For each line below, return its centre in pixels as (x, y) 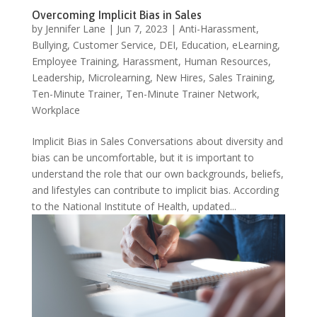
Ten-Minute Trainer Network (191, 94)
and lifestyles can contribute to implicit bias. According (155, 190)
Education (203, 45)
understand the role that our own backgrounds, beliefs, (157, 174)
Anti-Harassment (217, 29)
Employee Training (74, 62)
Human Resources (226, 62)
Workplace (56, 110)
